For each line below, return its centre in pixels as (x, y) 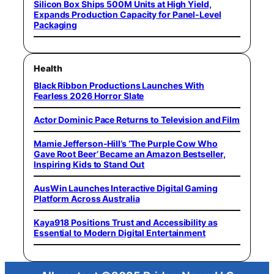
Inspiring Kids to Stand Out (89, 164)
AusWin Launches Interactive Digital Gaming (126, 188)
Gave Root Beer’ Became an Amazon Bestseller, (130, 154)
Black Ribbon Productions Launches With (119, 85)
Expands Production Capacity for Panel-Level (128, 15)
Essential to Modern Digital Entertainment (120, 232)
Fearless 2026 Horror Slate (89, 95)
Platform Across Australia (87, 198)
